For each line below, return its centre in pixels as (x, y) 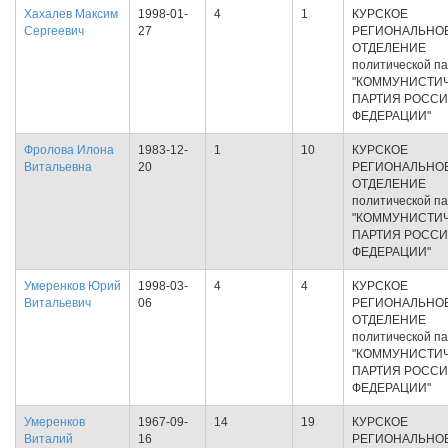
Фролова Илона (69, 150)
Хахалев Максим (71, 14)
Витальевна (58, 167)
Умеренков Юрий (72, 286)
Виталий (48, 439)
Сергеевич (54, 31)
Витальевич (57, 303)
